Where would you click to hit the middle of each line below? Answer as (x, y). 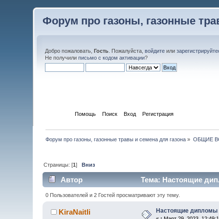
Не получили (62, 58)
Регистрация (158, 114)
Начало (58, 114)
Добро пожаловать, (70, 51)
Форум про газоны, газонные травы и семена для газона (116, 139)
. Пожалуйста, (127, 51)
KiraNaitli (74, 212)
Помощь (85, 114)
